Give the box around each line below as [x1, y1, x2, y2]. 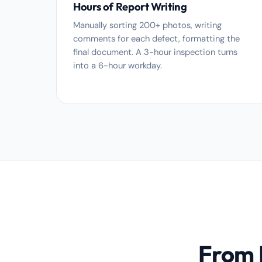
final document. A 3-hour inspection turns [73, 46, 237, 58]
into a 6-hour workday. [73, 60, 162, 71]
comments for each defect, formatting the [73, 33, 240, 44]
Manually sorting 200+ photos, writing [73, 19, 222, 31]
